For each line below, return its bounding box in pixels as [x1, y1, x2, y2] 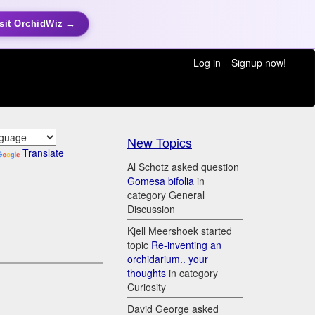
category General [127, 188, 205, 202]
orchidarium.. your [127, 252, 208, 266]
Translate [22, 146, 64, 160]
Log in [193, 56, 221, 70]
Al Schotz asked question [127, 160, 239, 174]
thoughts [127, 266, 166, 281]
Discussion [127, 202, 175, 217]
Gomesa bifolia [127, 174, 194, 188]
